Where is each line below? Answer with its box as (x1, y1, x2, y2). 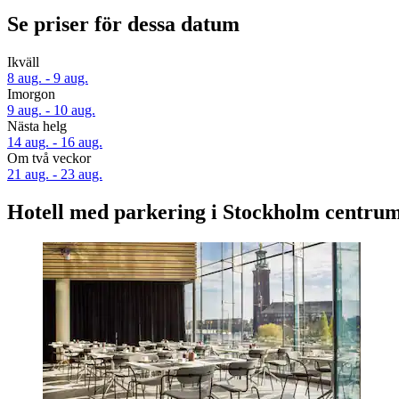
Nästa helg (7, 118, 67, 134)
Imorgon (7, 86, 55, 102)
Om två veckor (7, 151, 91, 167)
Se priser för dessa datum (7, 12, 240, 37)
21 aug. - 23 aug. (7, 167, 102, 183)
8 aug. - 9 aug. (7, 70, 88, 86)
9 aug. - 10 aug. (7, 102, 95, 118)
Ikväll (7, 54, 39, 70)
